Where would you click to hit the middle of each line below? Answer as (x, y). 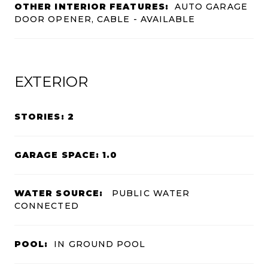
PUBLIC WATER (150, 193)
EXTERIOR (51, 81)
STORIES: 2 (44, 116)
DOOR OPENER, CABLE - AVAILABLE (105, 19)
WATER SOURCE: (59, 193)
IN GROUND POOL (100, 244)
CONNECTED (47, 205)
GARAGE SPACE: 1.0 (66, 155)
